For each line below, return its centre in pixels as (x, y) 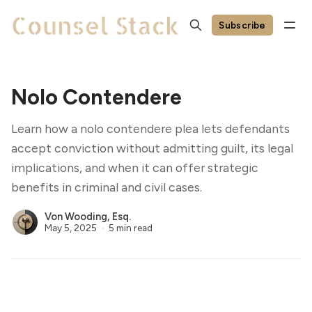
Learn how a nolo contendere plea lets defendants (150, 128)
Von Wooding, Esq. (88, 217)
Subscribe (242, 25)
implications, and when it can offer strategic (135, 167)
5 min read (130, 227)
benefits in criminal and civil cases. (107, 187)
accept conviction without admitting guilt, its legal (152, 148)
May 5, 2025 (71, 227)
